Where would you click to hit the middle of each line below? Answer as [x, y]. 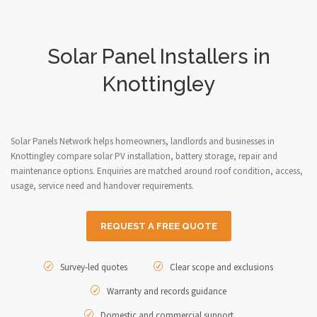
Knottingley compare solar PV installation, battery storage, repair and [144, 156]
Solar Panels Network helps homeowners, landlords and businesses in [143, 141]
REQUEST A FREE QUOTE [158, 226]
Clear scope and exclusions [220, 267]
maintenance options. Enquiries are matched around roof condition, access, [157, 171]
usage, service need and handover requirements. [102, 186]
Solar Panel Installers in [158, 57]
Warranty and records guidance [166, 291]
